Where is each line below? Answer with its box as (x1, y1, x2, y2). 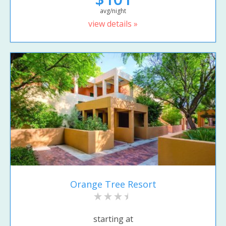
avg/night (100, 7, 126, 16)
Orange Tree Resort (70, 178, 156, 190)
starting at (93, 213, 133, 225)
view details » (88, 18, 138, 30)
